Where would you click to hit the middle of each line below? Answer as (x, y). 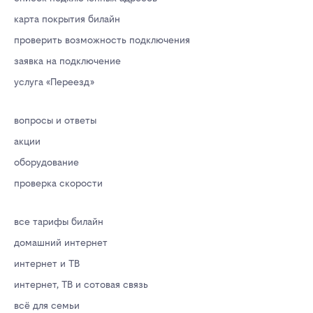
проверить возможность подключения (102, 40)
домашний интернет (61, 243)
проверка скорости (58, 183)
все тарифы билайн (59, 222)
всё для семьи (47, 306)
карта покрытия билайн (67, 19)
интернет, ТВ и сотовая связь (81, 285)
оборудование (46, 162)
